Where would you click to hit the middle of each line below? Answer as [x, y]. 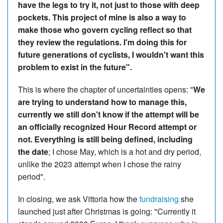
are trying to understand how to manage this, [102, 102]
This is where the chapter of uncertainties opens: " [106, 89]
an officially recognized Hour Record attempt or [107, 126]
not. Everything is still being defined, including [105, 139]
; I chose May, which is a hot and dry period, [125, 151]
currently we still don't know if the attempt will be [109, 114]
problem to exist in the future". [75, 67]
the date [33, 151]
